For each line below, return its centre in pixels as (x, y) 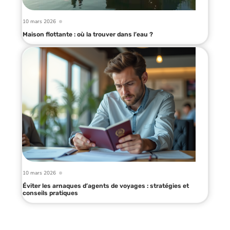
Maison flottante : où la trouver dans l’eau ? (88, 35)
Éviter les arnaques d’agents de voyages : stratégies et (106, 186)
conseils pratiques (50, 193)
